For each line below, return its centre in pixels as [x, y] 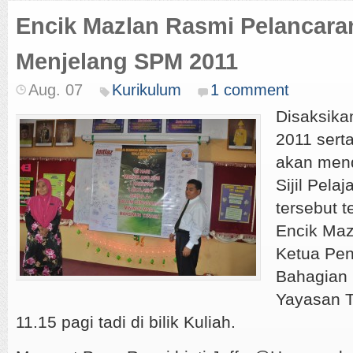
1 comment [250, 90]
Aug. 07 [56, 90]
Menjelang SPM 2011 [127, 61]
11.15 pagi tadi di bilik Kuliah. [126, 322]
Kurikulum [147, 90]
